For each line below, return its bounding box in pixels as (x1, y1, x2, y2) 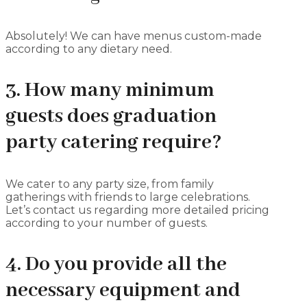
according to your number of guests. (5, 216, 208, 230)
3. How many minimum (5, 77, 214, 103)
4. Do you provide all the (5, 251, 227, 278)
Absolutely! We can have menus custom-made (5, 29, 262, 42)
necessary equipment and (5, 277, 241, 304)
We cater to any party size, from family (5, 177, 214, 191)
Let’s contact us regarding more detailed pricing (5, 203, 269, 217)
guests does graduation (5, 103, 217, 130)
